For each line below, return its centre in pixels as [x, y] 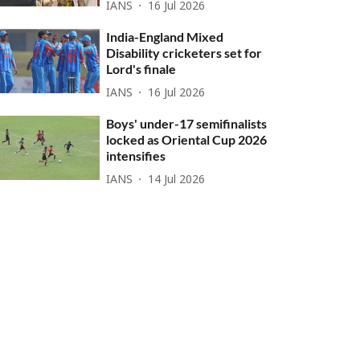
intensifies [136, 155]
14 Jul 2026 [177, 180]
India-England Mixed [165, 37]
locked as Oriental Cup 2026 [187, 139]
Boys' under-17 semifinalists [187, 123]
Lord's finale [141, 69]
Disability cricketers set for [184, 53]
